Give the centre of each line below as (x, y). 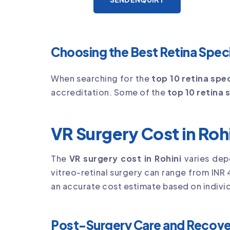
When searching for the (101, 78)
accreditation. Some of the (109, 92)
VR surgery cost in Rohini (125, 158)
